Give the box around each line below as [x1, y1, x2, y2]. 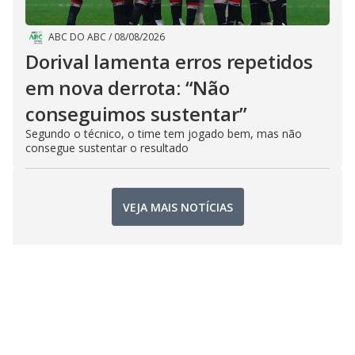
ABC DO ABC [48, 30, 106, 44]
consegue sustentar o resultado [25, 140, 189, 156]
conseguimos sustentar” [25, 101, 247, 128]
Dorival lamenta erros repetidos [25, 48, 313, 75]
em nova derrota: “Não [25, 74, 230, 101]
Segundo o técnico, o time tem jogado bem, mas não [25, 126, 302, 142]
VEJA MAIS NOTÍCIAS [122, 199, 233, 215]
